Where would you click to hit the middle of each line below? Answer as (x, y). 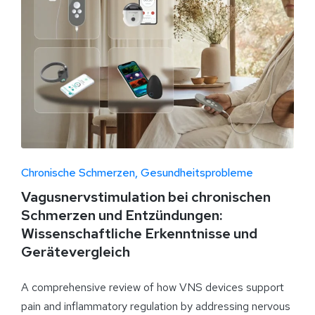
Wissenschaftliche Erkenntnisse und (139, 233)
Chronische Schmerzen (78, 172)
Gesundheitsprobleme (197, 172)
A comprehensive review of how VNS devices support (153, 287)
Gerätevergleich (76, 251)
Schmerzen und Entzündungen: (122, 215)
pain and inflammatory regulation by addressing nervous (156, 306)
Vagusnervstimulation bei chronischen (146, 197)
